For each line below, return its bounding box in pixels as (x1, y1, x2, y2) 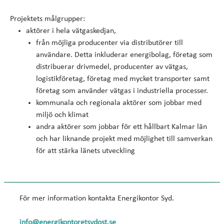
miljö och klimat (36, 111, 90, 119)
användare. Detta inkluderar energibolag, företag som (36, 51, 212, 59)
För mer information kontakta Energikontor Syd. (19, 194, 174, 202)
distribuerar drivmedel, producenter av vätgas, (36, 63, 188, 71)
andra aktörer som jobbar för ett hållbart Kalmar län (36, 123, 207, 131)
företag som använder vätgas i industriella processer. (36, 87, 210, 95)
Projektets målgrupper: (10, 15, 87, 23)
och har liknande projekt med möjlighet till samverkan (36, 135, 212, 143)
